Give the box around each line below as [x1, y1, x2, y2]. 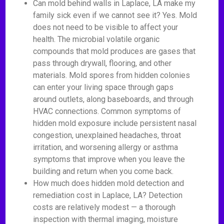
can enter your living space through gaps [33, 82, 174, 92]
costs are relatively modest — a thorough [33, 202, 176, 212]
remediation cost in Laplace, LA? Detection [33, 190, 183, 200]
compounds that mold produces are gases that [33, 46, 196, 56]
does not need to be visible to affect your [33, 22, 178, 32]
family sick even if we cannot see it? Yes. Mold [33, 10, 197, 20]
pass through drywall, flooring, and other [33, 58, 172, 68]
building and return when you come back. [33, 166, 174, 176]
